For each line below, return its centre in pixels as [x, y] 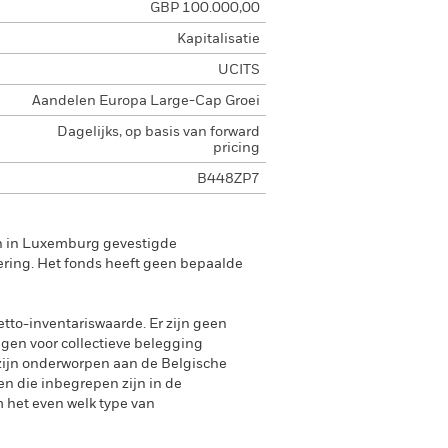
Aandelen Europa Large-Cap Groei [145, 101]
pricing [236, 148]
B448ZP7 [228, 179]
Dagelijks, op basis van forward [158, 132]
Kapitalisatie [218, 39]
